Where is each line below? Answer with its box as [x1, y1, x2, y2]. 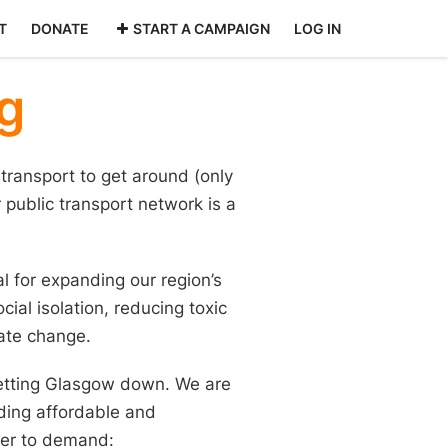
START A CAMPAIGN [133, 20, 270, 37]
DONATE [30, 20, 89, 37]
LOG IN [294, 20, 341, 37]
